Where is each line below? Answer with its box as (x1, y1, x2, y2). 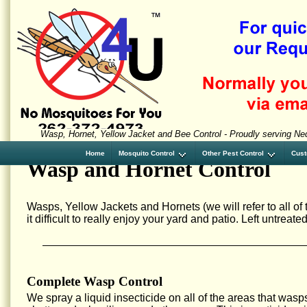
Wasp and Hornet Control (27, 157, 271, 182)
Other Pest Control (202, 149, 264, 157)
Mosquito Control (119, 149, 175, 157)
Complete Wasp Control (27, 273, 162, 288)
